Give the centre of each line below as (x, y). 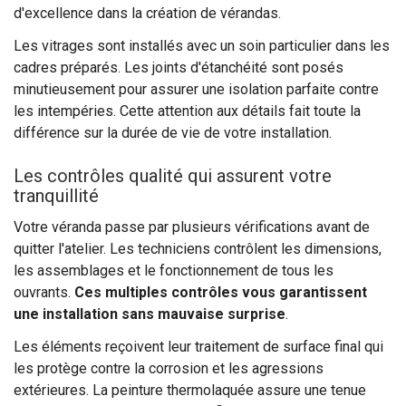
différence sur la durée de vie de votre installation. (173, 132)
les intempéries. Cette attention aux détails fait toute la (187, 111)
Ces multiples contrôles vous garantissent (221, 292)
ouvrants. (44, 292)
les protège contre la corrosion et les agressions (169, 368)
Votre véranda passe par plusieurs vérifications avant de (192, 227)
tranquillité (56, 195)
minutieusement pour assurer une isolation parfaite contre (196, 89)
